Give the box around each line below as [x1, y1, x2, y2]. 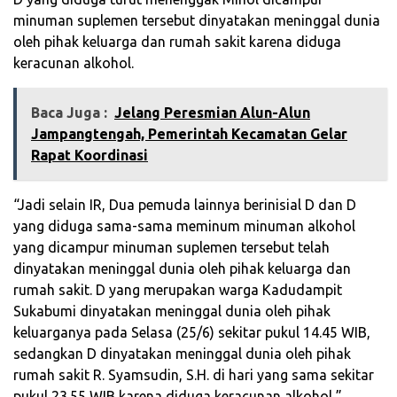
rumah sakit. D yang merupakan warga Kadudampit [13, 281, 342, 298]
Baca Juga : [31, 104, 107, 121]
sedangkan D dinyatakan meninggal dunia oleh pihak [13, 345, 351, 362]
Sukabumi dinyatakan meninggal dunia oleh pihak [13, 302, 331, 319]
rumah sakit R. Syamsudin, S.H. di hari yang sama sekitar [13, 366, 374, 383]
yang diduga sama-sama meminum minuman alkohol [13, 217, 355, 234]
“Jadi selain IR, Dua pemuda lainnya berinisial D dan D [13, 196, 356, 213]
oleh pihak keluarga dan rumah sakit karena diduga [13, 33, 341, 50]
